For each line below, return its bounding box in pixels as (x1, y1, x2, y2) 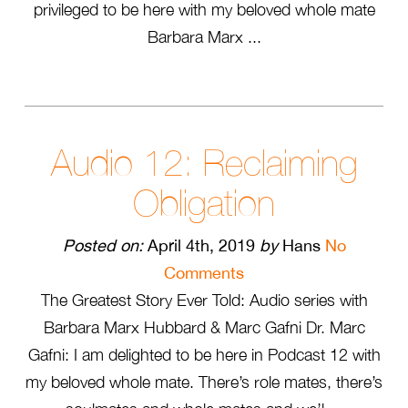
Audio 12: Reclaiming (50, 142, 358, 184)
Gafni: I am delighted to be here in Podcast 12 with (27, 345, 381, 364)
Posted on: (62, 236, 143, 255)
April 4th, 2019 (142, 236, 260, 255)
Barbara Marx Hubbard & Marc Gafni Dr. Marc (43, 318, 365, 337)
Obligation (133, 182, 275, 224)
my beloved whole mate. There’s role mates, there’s (25, 372, 382, 392)
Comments (164, 263, 244, 282)
